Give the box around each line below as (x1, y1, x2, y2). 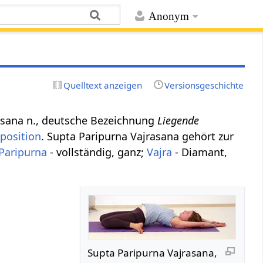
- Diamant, (172, 144, 228, 159)
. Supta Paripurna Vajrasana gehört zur (41, 129, 234, 143)
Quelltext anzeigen (63, 79, 143, 91)
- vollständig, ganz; (47, 144, 147, 159)
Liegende (157, 113, 200, 127)
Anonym (148, 10, 189, 23)
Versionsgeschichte (164, 79, 244, 91)
